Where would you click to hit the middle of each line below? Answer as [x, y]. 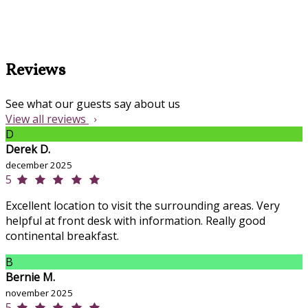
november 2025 [39, 293]
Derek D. [28, 150]
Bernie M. [30, 277]
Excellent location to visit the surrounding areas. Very [143, 206]
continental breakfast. [62, 236]
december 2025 [39, 165]
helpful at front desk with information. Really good [135, 221]
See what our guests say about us [93, 104]
